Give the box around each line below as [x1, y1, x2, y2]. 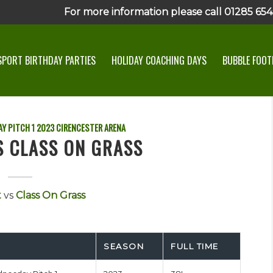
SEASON [104, 241, 144, 251]
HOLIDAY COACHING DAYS [111, 53, 207, 68]
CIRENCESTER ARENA [56, 121, 126, 134]
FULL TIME [171, 241, 219, 251]
